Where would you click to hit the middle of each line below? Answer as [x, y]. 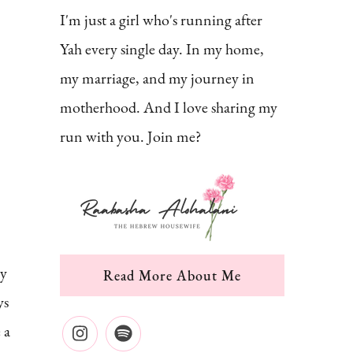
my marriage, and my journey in [157, 78]
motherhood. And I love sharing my [169, 107]
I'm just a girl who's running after [161, 20]
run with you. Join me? [131, 136]
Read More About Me [172, 275]
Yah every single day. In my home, [162, 49]
